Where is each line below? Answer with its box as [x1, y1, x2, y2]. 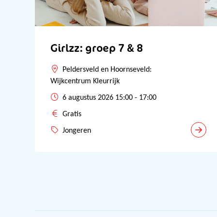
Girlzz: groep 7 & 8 [50, 41, 143, 55]
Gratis [62, 110, 81, 118]
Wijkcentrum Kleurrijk [50, 77, 120, 85]
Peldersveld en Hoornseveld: [62, 66, 152, 74]
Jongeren [62, 127, 91, 135]
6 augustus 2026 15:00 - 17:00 [62, 94, 156, 102]
